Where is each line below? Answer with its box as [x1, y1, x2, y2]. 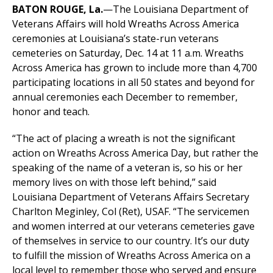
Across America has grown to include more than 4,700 [12, 61, 257, 75]
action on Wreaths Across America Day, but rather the [12, 146, 258, 160]
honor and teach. [12, 105, 90, 119]
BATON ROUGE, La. [12, 2, 103, 16]
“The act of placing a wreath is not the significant [12, 132, 235, 146]
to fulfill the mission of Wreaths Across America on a [12, 249, 250, 263]
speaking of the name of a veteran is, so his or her [12, 161, 243, 175]
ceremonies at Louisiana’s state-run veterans [12, 32, 219, 46]
